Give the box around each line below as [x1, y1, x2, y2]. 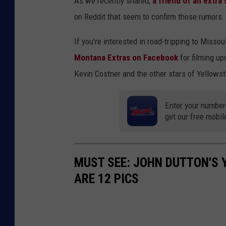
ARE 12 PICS [74, 171, 139, 186]
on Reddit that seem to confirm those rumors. [74, 12, 224, 22]
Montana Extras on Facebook [74, 52, 178, 63]
